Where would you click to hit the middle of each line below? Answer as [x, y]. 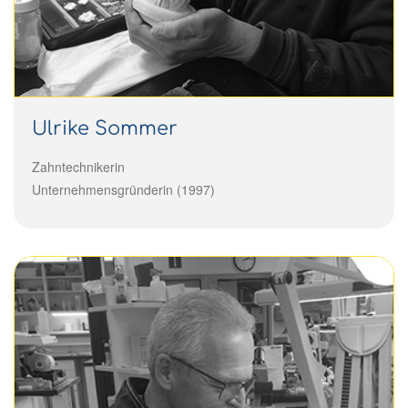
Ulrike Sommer [105, 128]
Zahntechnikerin [78, 166]
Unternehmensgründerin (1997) [123, 189]
